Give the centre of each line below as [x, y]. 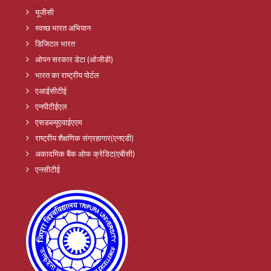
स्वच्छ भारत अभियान [63, 28]
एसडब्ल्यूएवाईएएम [59, 122]
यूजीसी [44, 12]
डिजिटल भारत [55, 43]
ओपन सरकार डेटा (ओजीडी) [74, 59]
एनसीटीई [47, 169]
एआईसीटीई [51, 90]
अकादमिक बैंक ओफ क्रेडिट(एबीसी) [85, 153]
